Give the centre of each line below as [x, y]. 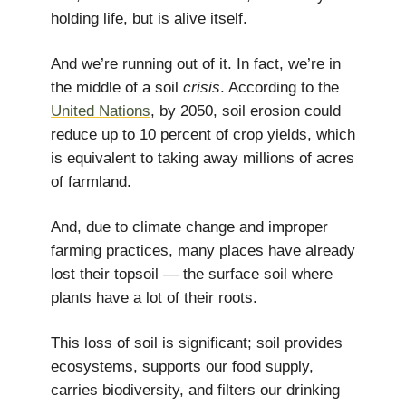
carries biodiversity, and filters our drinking [195, 390]
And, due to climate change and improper [189, 227]
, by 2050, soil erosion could [246, 111]
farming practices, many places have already [203, 251]
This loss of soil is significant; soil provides [197, 343]
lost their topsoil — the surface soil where [192, 274]
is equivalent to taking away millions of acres [203, 158]
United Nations [101, 111]
